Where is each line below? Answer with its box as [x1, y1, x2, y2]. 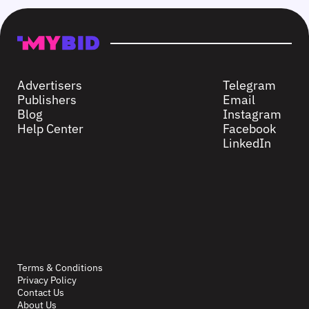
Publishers [17, 92, 77, 108]
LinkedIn [223, 135, 271, 151]
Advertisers [17, 77, 82, 93]
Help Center [17, 121, 83, 137]
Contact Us [17, 286, 64, 299]
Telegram [223, 77, 276, 93]
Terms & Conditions [17, 261, 103, 274]
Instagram [223, 106, 281, 122]
